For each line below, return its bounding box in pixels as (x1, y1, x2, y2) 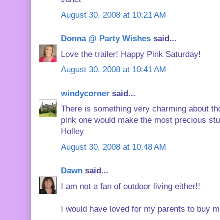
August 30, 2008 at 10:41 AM (61, 65, 166, 74)
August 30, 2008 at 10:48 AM (61, 142, 166, 152)
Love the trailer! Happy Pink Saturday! (61, 49, 201, 59)
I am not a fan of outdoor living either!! (61, 181, 200, 191)
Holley (61, 127, 84, 136)
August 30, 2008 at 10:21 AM (61, 10, 166, 20)
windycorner (61, 88, 110, 98)
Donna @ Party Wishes (61, 34, 151, 43)
